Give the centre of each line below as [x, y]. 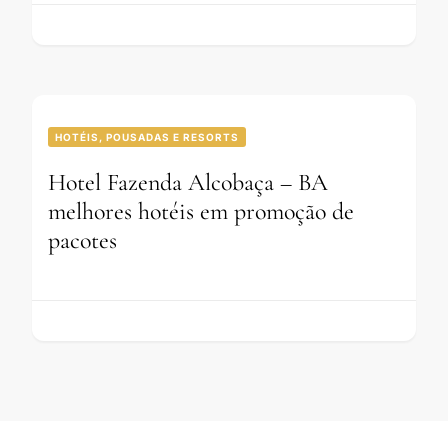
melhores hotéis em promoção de [201, 212]
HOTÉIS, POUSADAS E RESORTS [147, 137]
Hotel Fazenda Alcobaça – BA [188, 183]
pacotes [82, 241]
